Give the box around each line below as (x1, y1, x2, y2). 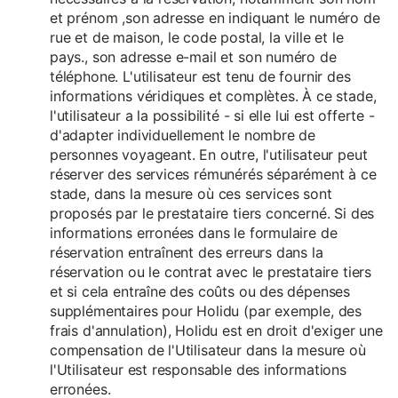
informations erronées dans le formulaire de (50, 224, 338, 243)
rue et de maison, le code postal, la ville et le (50, 28, 344, 47)
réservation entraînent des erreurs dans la (50, 243, 323, 262)
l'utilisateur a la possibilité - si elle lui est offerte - (50, 107, 375, 125)
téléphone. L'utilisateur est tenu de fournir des (50, 68, 351, 86)
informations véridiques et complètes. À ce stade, (50, 87, 377, 106)
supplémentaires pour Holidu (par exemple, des (50, 302, 362, 321)
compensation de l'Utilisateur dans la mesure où (50, 341, 366, 360)
